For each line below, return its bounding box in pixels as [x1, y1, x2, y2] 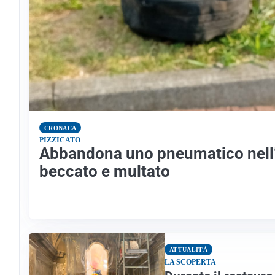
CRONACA [44, 124, 77, 131]
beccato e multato [39, 162, 170, 181]
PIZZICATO [39, 136, 80, 145]
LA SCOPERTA [165, 258, 216, 267]
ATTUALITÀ [169, 246, 207, 254]
